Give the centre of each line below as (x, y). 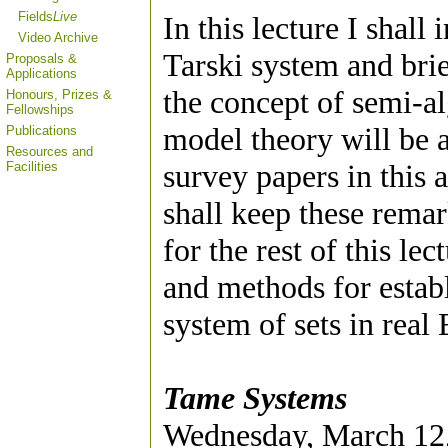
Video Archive (58, 37)
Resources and (49, 151)
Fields (35, 16)
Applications (41, 73)
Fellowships (40, 109)
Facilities (32, 166)
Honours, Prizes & (59, 94)
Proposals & (41, 58)
